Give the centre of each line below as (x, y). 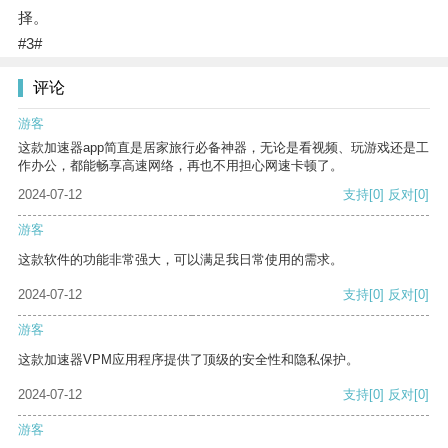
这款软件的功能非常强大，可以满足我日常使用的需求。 (180, 260)
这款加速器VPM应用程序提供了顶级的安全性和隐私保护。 (188, 360)
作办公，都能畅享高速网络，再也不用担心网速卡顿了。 (180, 166)
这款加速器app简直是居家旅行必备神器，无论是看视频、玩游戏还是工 (223, 148)
